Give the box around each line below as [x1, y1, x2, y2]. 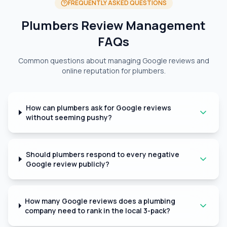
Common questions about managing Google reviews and [18, 56, 209, 65]
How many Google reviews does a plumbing [25, 196, 176, 206]
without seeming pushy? [25, 112, 112, 122]
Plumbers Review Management [21, 17, 206, 33]
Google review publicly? [25, 159, 109, 169]
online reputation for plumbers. [61, 66, 166, 75]
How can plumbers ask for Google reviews [25, 103, 171, 112]
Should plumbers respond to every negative [25, 149, 179, 159]
